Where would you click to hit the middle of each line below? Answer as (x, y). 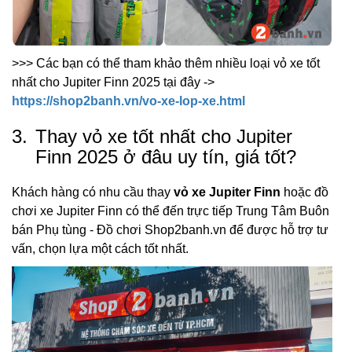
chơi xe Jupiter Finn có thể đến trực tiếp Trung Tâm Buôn (170, 211)
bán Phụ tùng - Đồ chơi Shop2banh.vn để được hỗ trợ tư (170, 230)
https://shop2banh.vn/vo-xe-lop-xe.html (128, 101)
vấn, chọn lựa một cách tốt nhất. (100, 249)
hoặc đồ (304, 192)
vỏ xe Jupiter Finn (227, 192)
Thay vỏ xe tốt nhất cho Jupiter (164, 137)
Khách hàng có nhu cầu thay (93, 192)
